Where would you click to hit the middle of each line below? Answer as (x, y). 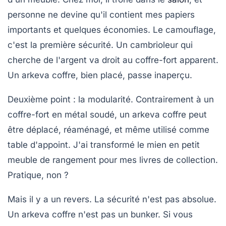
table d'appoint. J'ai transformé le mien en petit (104, 145)
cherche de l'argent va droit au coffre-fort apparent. (113, 60)
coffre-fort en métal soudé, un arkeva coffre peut (107, 114)
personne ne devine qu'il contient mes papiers (101, 14)
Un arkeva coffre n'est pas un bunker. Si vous (100, 214)
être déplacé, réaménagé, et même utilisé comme (108, 129)
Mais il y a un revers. (51, 199)
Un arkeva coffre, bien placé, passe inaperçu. (100, 75)
